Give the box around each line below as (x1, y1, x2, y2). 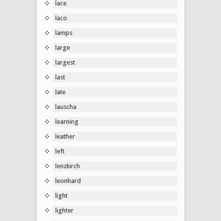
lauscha (55, 103, 76, 110)
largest (55, 58, 75, 66)
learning (55, 117, 78, 125)
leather (55, 132, 75, 140)
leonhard (55, 177, 81, 184)
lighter (55, 206, 74, 214)
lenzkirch (55, 162, 80, 170)
